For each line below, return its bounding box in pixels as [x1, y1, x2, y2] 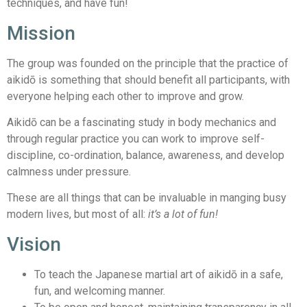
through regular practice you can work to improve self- [7, 132, 265, 145]
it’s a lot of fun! [145, 208, 218, 221]
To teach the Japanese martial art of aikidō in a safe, [34, 267, 283, 281]
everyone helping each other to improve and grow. [7, 89, 244, 103]
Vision [7, 232, 61, 256]
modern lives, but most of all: [7, 208, 145, 221]
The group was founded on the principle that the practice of [7, 56, 288, 70]
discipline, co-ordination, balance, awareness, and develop [7, 148, 284, 162]
